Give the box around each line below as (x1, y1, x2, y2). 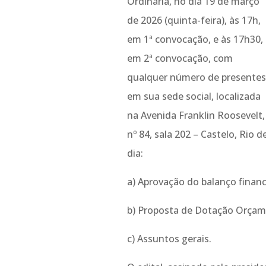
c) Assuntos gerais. (126, 232, 211, 245)
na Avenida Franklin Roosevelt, (126, 108, 265, 122)
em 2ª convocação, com (126, 51, 233, 65)
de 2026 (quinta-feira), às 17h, (126, 13, 261, 27)
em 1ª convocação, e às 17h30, (126, 32, 263, 46)
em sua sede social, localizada (126, 89, 261, 103)
